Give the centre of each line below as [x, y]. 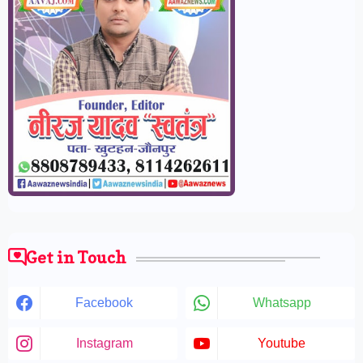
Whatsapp [282, 303]
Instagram [104, 344]
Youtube [282, 344]
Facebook [104, 303]
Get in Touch [76, 258]
